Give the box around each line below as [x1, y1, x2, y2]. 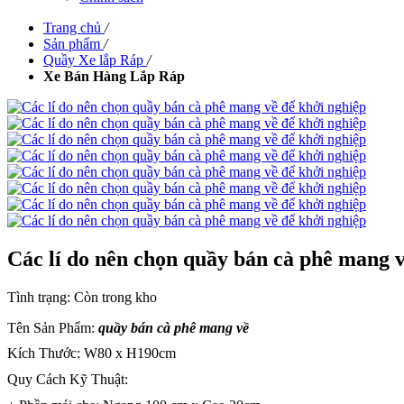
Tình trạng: [7, 289, 74, 305]
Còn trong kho [74, 289, 157, 305]
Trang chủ [43, 20, 101, 35]
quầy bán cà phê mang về [98, 319, 249, 335]
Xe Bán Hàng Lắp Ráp [43, 69, 185, 84]
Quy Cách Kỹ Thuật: [7, 372, 128, 388]
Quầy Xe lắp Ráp [43, 52, 143, 68]
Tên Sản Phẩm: [7, 319, 98, 335]
